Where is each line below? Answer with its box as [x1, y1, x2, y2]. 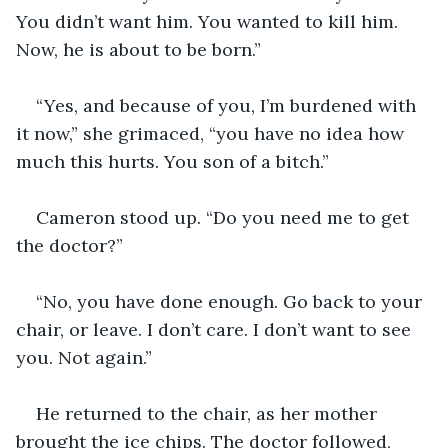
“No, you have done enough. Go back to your [36, 289, 427, 313]
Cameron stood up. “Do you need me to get [36, 205, 414, 229]
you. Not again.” [16, 345, 152, 369]
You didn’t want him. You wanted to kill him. [16, 9, 403, 33]
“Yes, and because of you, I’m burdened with [36, 93, 421, 117]
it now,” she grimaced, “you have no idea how [16, 121, 409, 145]
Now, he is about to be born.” [16, 37, 261, 61]
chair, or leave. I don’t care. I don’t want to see [16, 317, 416, 341]
